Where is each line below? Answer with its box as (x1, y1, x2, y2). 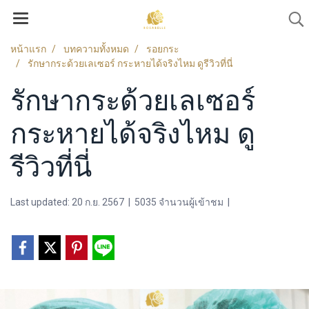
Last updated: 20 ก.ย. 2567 (10, 197, 124, 208)
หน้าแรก (10, 43, 46, 54)
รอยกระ (146, 43, 179, 54)
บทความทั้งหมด (63, 43, 129, 54)
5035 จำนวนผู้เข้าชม (134, 197, 223, 208)
